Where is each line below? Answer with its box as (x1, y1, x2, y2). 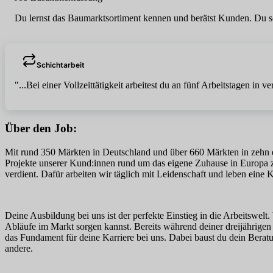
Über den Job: (5, 122, 77, 135)
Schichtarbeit (37, 60, 85, 70)
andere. (5, 243, 33, 253)
